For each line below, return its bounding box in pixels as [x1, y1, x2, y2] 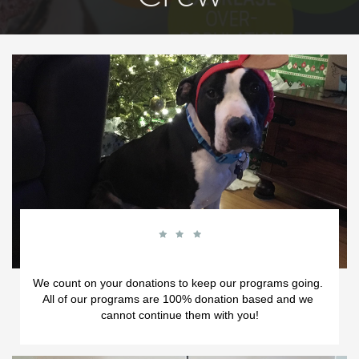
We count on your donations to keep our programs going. [33, 276, 323, 289]
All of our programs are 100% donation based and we [42, 292, 313, 305]
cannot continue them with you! [100, 309, 259, 321]
